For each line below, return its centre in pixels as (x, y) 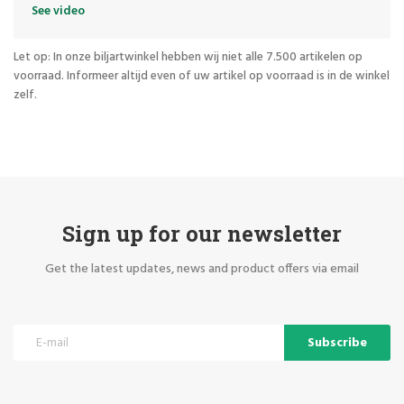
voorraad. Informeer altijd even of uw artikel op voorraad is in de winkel (202, 76)
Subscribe (337, 343)
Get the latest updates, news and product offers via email (202, 269)
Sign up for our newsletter (202, 233)
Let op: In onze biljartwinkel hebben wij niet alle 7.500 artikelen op (188, 57)
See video (58, 11)
